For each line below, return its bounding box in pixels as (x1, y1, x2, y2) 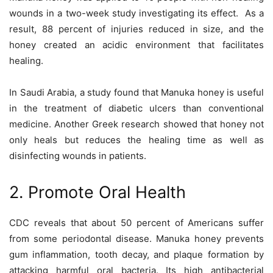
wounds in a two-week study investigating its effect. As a (9, 7, 264, 19)
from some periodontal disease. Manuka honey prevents (9, 233, 264, 245)
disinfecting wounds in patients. (9, 150, 149, 162)
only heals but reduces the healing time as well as (9, 134, 264, 146)
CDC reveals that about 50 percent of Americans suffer (9, 217, 264, 229)
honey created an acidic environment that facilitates (9, 39, 264, 51)
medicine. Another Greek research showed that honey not (9, 118, 264, 130)
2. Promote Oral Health (9, 182, 186, 203)
